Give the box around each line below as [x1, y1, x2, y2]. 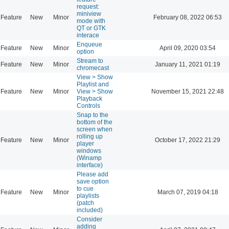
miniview [77, 10, 101, 17]
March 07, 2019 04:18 [157, 188, 218, 196]
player [77, 140, 94, 147]
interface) [77, 161, 103, 169]
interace [77, 31, 99, 39]
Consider [77, 215, 102, 223]
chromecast [77, 64, 109, 72]
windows [77, 147, 101, 154]
